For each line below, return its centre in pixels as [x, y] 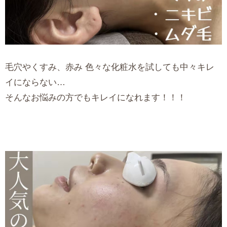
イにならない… [35, 83]
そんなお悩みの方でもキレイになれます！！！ [96, 98]
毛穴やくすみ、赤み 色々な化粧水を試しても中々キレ [110, 67]
